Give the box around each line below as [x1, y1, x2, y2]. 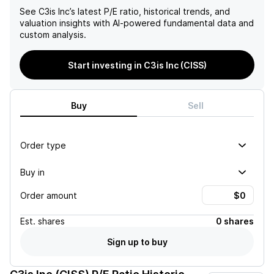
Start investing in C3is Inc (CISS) [67, 59, 207, 70]
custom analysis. [20, 29, 86, 40]
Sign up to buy [106, 236, 168, 247]
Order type [20, 139, 66, 150]
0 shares [216, 216, 254, 226]
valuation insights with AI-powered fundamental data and [20, 18, 254, 28]
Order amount [20, 190, 77, 201]
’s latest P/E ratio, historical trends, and [70, 6, 230, 17]
